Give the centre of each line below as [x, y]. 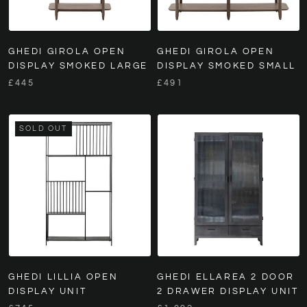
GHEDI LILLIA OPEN [63, 277]
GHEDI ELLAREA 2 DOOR [226, 277]
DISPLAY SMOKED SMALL [227, 65]
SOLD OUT [44, 128]
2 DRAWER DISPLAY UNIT [228, 291]
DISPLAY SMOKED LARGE [78, 65]
